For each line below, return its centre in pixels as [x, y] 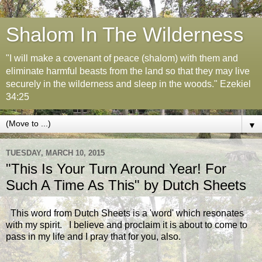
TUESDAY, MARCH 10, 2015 [55, 153]
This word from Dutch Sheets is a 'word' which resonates [125, 213]
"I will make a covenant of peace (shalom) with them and [122, 58]
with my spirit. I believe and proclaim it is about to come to [127, 225]
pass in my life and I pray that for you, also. [93, 236]
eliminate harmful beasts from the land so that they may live [128, 71]
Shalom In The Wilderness [125, 35]
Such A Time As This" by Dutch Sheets [126, 185]
